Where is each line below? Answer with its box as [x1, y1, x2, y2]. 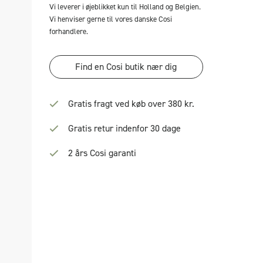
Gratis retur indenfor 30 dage [68, 122, 181, 134]
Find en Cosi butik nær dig [75, 60, 177, 73]
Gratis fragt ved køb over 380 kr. [68, 97, 194, 110]
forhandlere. [49, 26, 88, 36]
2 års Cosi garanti [68, 147, 136, 159]
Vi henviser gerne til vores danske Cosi [49, 14, 172, 24]
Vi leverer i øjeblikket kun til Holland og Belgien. [49, 2, 201, 12]
